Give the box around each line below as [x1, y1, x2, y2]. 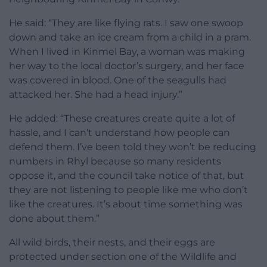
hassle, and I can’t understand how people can [9, 126, 230, 138]
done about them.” [9, 212, 100, 224]
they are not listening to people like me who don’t [9, 184, 248, 195]
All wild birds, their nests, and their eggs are [9, 236, 215, 248]
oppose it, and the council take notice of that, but [9, 169, 244, 181]
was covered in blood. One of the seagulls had [9, 74, 226, 86]
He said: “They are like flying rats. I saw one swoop [9, 17, 243, 29]
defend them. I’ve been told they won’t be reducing [9, 141, 256, 153]
